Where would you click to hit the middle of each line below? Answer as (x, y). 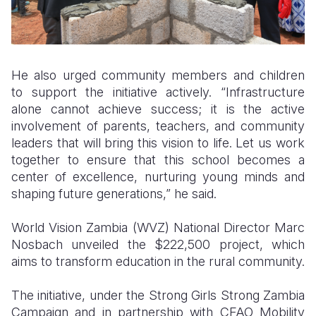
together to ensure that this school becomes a (158, 160)
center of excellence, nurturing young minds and (158, 177)
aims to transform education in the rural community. (158, 262)
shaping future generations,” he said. (114, 194)
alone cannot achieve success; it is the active (158, 109)
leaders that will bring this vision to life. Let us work (158, 143)
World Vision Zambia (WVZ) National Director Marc (158, 228)
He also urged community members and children (158, 75)
